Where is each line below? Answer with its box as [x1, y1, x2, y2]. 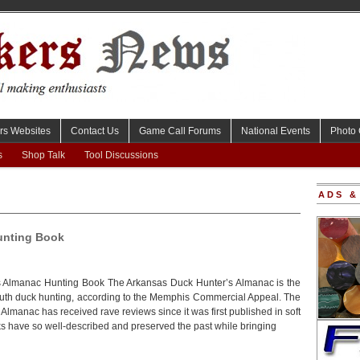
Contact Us [71, 125, 119, 137]
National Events [241, 125, 310, 137]
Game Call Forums [139, 125, 221, 137]
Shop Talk [22, 149, 65, 161]
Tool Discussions [84, 149, 158, 161]
